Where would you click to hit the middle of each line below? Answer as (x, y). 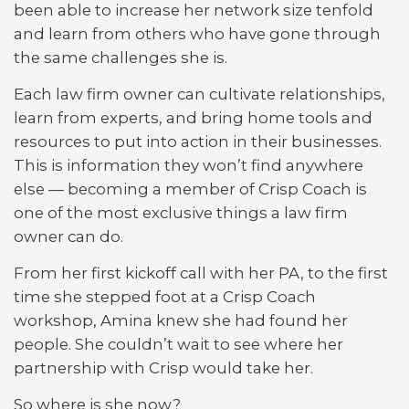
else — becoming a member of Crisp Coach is (190, 189)
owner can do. (68, 237)
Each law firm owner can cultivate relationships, (199, 94)
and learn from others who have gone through (197, 34)
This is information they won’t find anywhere (189, 166)
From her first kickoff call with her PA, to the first (201, 273)
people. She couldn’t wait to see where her (178, 345)
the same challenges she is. (121, 58)
